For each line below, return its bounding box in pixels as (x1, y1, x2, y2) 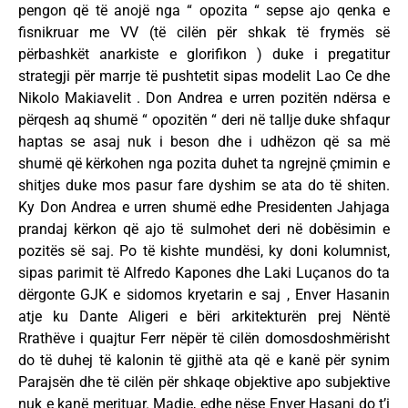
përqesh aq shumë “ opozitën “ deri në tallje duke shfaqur (18, 110, 390, 128)
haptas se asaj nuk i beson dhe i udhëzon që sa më (18, 132, 390, 150)
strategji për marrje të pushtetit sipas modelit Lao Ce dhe (18, 66, 390, 85)
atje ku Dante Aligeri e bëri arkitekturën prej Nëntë (18, 307, 390, 325)
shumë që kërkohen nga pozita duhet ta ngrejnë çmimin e (18, 154, 390, 172)
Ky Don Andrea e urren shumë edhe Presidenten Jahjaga (18, 198, 390, 216)
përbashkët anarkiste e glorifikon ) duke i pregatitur (18, 45, 390, 63)
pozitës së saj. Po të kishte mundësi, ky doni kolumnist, (18, 241, 390, 260)
